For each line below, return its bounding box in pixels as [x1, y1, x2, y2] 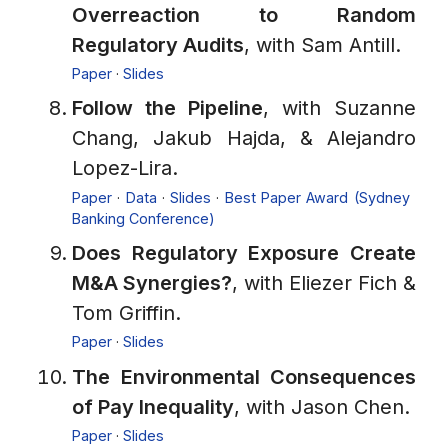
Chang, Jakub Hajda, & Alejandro [72, 126, 416, 151]
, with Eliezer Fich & [232, 271, 416, 296]
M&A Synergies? [72, 271, 232, 296]
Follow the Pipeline [72, 96, 263, 121]
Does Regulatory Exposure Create [72, 241, 416, 266]
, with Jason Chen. [234, 394, 410, 419]
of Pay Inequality [72, 394, 234, 419]
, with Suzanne [263, 96, 416, 121]
